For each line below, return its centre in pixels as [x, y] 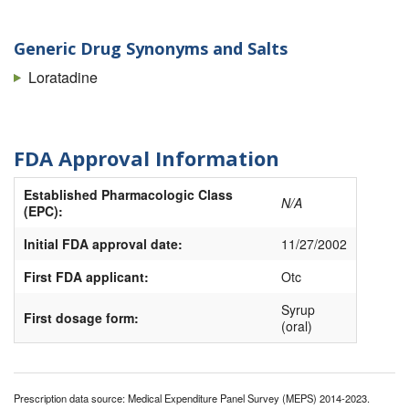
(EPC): [43, 211]
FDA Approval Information [147, 157]
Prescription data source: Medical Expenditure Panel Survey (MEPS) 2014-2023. [192, 399]
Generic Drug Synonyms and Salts [151, 49]
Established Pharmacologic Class [128, 195]
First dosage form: [81, 318]
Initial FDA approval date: [103, 244]
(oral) [297, 326]
